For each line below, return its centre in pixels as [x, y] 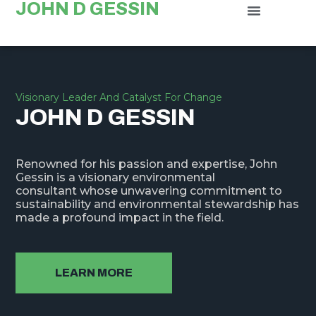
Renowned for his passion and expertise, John [147, 164]
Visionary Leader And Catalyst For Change [119, 98]
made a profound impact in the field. [120, 218]
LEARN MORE [94, 273]
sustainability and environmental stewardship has [158, 205]
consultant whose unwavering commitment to [149, 191]
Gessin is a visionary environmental [116, 178]
